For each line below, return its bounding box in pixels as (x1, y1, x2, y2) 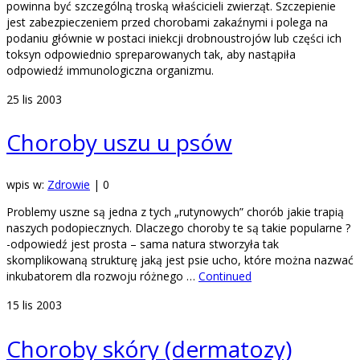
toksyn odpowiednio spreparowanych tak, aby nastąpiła (6, 46, 296, 62)
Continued (198, 268, 252, 284)
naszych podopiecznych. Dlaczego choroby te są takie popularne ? (6, 220, 350, 236)
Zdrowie (47, 177, 90, 193)
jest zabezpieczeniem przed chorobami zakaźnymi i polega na (6, 14, 328, 30)
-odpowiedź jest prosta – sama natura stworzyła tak (6, 236, 279, 252)
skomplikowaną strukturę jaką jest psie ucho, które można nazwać (6, 252, 354, 268)
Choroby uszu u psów (6, 127, 232, 158)
